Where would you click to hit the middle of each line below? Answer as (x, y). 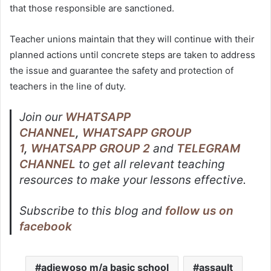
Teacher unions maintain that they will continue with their (132, 39)
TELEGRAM (209, 149)
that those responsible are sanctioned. (92, 8)
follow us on (200, 211)
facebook (46, 227)
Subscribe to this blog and (93, 211)
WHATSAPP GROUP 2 (91, 149)
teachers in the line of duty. (68, 87)
